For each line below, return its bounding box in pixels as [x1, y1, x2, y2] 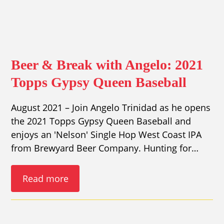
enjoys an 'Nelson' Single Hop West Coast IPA [11, 128, 202, 141]
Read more [22, 172, 68, 184]
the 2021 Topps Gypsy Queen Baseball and [11, 115, 191, 127]
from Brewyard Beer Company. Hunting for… [11, 142, 199, 154]
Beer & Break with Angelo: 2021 [11, 57, 203, 73]
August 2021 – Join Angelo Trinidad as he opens [11, 101, 211, 114]
